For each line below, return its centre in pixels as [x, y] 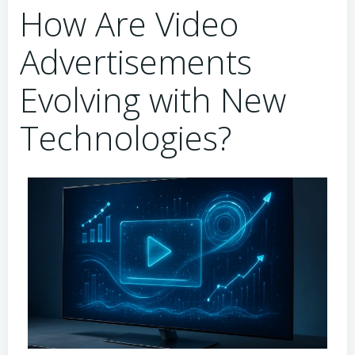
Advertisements [136, 61]
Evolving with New [153, 99]
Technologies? [126, 137]
